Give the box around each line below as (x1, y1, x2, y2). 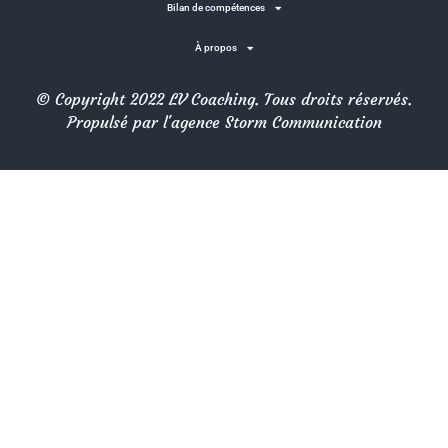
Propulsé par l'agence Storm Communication (66, 112, 382, 132)
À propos (195, 40, 237, 54)
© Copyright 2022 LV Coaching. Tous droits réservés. (36, 89, 412, 109)
